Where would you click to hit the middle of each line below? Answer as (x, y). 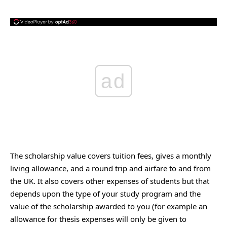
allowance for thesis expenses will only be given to (98, 219)
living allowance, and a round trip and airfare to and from (110, 168)
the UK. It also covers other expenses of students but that (110, 181)
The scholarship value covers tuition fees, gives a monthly (111, 156)
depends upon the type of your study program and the (105, 194)
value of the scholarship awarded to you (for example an (109, 206)
